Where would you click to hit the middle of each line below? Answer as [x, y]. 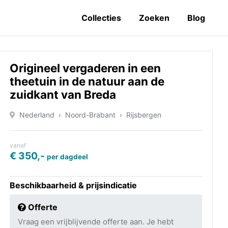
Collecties [101, 18]
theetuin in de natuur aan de [87, 81]
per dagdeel [67, 157]
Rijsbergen [144, 115]
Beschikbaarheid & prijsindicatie [73, 185]
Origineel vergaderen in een [85, 68]
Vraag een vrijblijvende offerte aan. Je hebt [96, 222]
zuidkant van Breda [63, 94]
